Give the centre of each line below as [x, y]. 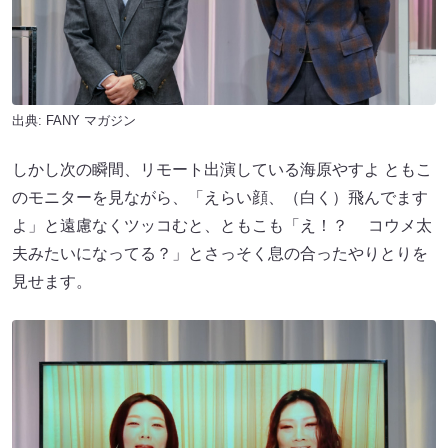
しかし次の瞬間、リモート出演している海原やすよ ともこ [222, 169]
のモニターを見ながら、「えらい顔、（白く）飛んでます [220, 197]
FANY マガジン [91, 120]
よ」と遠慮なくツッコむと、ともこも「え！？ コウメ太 [222, 225]
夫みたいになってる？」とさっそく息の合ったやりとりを [220, 253]
